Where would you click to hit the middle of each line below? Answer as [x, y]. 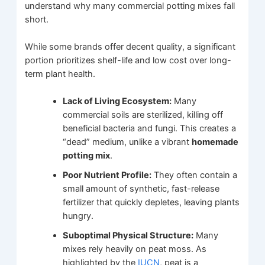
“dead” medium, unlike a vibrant [127, 142]
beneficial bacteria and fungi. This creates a [150, 129]
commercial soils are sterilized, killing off [143, 115]
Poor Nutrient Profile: [107, 175]
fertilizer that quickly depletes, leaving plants [151, 203]
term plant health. [60, 74]
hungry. [78, 216]
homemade [215, 142]
